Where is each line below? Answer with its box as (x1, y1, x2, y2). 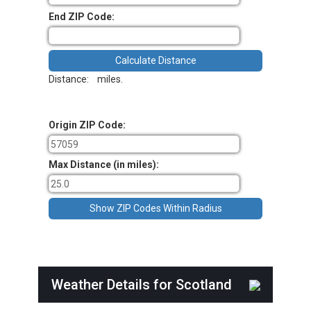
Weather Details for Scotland (51, 276, 249, 293)
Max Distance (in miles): (49, 159, 159, 171)
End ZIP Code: (49, 10, 115, 22)
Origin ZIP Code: (49, 119, 126, 131)
